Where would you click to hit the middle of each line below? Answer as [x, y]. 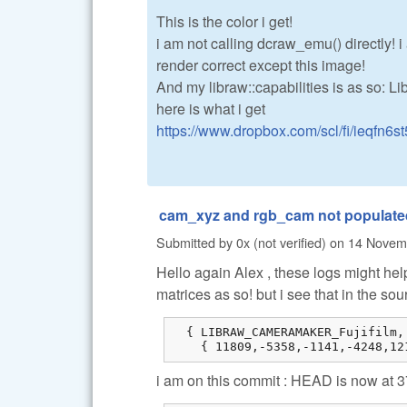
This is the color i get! [224, 21]
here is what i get [211, 108]
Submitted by [196, 242]
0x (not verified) [281, 242]
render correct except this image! [261, 65]
